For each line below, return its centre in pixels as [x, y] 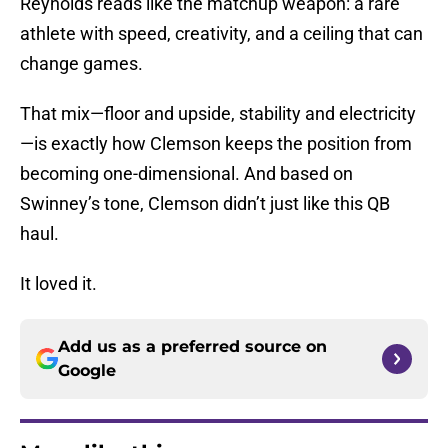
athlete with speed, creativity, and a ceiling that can [221, 34]
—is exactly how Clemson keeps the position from [216, 144]
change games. [81, 64]
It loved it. [58, 284]
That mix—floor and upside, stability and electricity [218, 114]
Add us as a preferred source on [192, 347]
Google [87, 371]
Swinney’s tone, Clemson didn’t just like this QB [205, 204]
